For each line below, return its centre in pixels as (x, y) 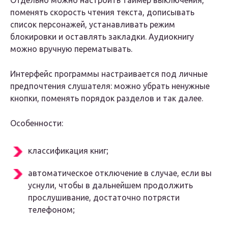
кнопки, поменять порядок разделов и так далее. (107, 98)
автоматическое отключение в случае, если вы (120, 173)
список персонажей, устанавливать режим (93, 25)
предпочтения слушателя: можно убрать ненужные (110, 86)
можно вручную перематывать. (71, 49)
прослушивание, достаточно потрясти (104, 198)
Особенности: (37, 123)
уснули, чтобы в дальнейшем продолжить (110, 186)
